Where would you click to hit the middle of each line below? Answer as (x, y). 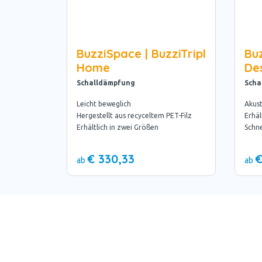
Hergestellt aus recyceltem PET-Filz (134, 115)
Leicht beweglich (104, 104)
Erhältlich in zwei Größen (119, 127)
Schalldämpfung (106, 82)
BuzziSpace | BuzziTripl (141, 53)
